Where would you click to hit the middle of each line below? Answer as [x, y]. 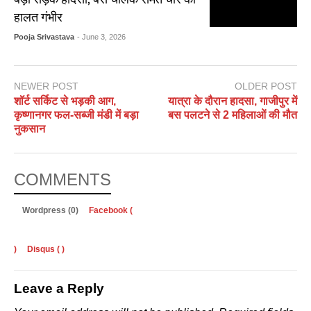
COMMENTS [62, 180]
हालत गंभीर [39, 16]
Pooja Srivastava [44, 36]
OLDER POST [266, 86]
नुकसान [30, 129]
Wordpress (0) [51, 211]
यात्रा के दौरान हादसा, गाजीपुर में [233, 101]
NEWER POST [46, 86]
